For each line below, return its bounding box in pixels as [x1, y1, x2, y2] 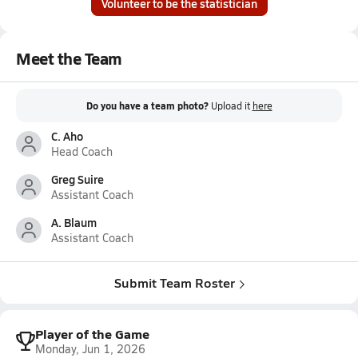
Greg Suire [51, 171, 104, 187]
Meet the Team [16, 47, 122, 70]
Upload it [210, 99, 253, 112]
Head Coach [51, 144, 113, 159]
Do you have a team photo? [86, 99, 209, 113]
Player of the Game [35, 324, 149, 343]
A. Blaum [51, 214, 97, 230]
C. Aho [51, 128, 83, 144]
